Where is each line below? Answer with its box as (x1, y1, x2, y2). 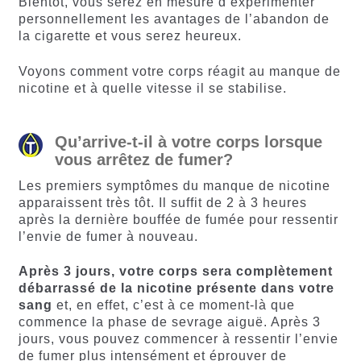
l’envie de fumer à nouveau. (18, 229, 198, 243)
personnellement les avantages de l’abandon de (18, 12, 330, 27)
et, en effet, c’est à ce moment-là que (52, 298, 295, 313)
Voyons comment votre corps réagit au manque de (18, 64, 341, 78)
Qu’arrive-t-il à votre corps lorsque (54, 132, 322, 151)
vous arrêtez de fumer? (54, 150, 233, 168)
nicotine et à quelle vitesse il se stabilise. (18, 81, 287, 95)
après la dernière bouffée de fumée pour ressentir (18, 212, 338, 226)
